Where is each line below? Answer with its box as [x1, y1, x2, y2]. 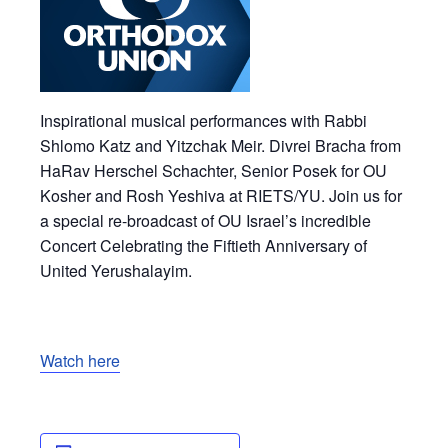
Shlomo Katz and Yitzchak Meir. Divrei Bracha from [40, 133, 401, 157]
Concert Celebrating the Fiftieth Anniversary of [40, 233, 367, 257]
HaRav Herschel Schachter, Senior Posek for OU [40, 158, 387, 182]
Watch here [40, 348, 120, 372]
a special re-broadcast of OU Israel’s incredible [40, 208, 371, 232]
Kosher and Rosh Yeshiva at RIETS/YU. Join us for [40, 183, 402, 207]
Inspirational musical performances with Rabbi [40, 108, 367, 132]
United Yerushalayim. [40, 258, 192, 282]
